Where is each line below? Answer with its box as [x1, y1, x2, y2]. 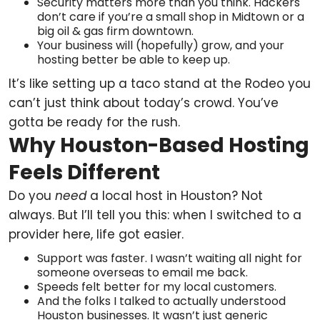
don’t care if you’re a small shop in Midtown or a [37, 9, 304, 25]
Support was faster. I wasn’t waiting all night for [37, 250, 302, 266]
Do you [9, 187, 55, 204]
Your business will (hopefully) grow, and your [37, 37, 284, 54]
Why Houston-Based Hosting [9, 131, 309, 159]
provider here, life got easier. [9, 226, 184, 243]
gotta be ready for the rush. [9, 114, 180, 131]
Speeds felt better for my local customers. [37, 279, 276, 295]
